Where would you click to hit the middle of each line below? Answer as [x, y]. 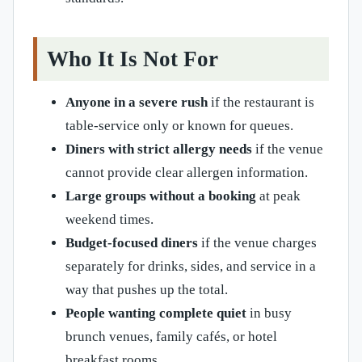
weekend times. [109, 220]
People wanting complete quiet [156, 314]
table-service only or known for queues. [179, 126]
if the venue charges [257, 243]
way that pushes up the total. [147, 290]
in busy [269, 314]
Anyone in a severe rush [137, 103]
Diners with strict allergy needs [159, 149]
